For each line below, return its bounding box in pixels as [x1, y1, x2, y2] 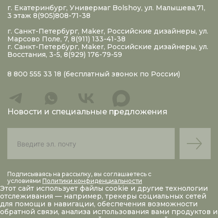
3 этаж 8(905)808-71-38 [7, 11, 91, 20]
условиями [7, 177, 42, 184]
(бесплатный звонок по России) [63, 70, 180, 78]
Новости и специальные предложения [7, 107, 167, 116]
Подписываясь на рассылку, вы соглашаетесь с [7, 170, 151, 178]
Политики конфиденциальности [42, 177, 142, 184]
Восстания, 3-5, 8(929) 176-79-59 [7, 50, 122, 59]
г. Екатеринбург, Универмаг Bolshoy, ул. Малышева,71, [7, 3, 205, 12]
